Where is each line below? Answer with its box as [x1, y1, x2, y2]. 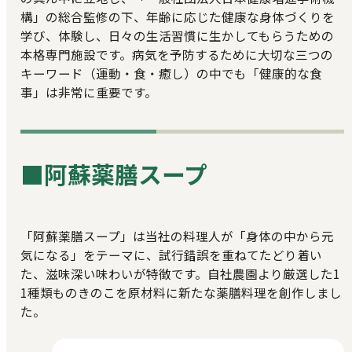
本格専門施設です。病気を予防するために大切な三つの [20, 46, 333, 64]
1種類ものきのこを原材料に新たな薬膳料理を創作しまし [20, 284, 342, 302]
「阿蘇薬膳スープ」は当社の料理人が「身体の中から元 [20, 227, 334, 245]
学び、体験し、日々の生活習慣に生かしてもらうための [20, 27, 334, 45]
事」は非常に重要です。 [20, 83, 157, 101]
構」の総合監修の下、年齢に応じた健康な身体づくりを [20, 8, 335, 26]
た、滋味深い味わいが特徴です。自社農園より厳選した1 [20, 265, 340, 283]
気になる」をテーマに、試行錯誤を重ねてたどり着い [20, 246, 322, 264]
